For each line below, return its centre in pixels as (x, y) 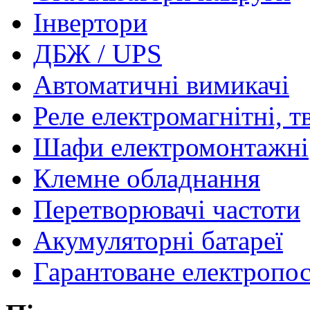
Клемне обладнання (147, 179)
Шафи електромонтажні (171, 147)
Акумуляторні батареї (158, 241)
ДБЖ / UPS (98, 54)
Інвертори (90, 23)
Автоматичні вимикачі (161, 85)
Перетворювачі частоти (167, 210)
